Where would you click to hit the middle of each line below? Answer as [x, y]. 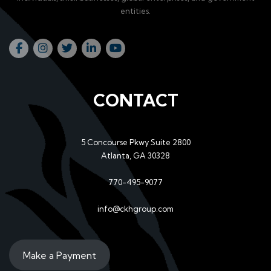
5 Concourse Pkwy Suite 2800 [135, 142]
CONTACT [135, 100]
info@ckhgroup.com [135, 209]
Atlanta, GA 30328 [135, 156]
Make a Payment [59, 255]
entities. [135, 11]
